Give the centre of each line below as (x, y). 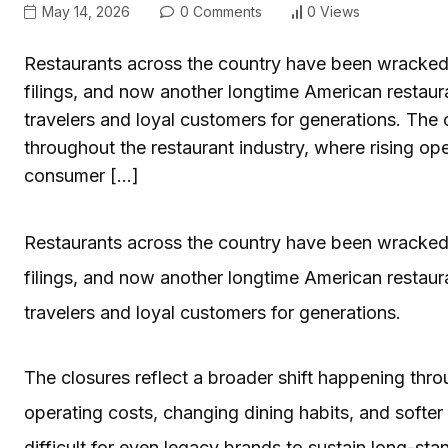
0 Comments (219, 11)
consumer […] (81, 175)
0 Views (333, 12)
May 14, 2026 (84, 11)
